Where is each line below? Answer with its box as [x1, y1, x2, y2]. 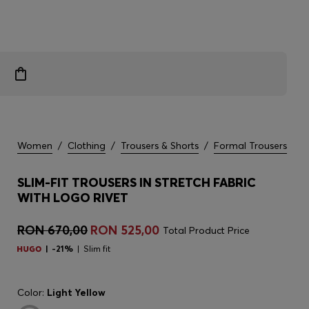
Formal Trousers [214, 139, 287, 152]
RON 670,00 [17, 222, 88, 238]
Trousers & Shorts [121, 139, 199, 152]
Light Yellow [47, 286, 106, 299]
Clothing [68, 139, 106, 152]
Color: [17, 286, 47, 299]
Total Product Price [163, 224, 250, 237]
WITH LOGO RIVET [17, 190, 128, 206]
